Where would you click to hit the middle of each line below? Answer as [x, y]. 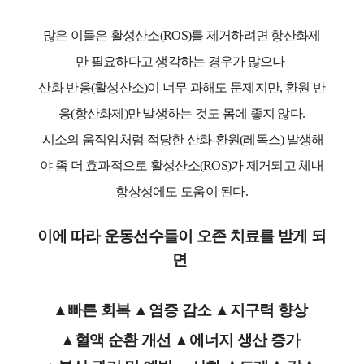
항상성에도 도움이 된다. [182, 192]
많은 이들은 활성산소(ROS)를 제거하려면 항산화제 [182, 36]
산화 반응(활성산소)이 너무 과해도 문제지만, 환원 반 [182, 88]
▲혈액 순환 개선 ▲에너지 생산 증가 [182, 340]
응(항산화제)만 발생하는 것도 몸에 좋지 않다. [182, 114]
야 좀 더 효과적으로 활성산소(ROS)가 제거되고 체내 [182, 166]
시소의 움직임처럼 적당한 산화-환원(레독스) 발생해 [182, 140]
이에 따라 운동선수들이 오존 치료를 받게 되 [182, 236]
